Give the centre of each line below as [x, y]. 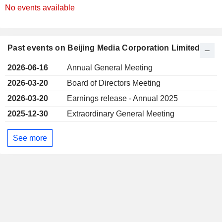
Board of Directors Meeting [114, 83]
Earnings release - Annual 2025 [122, 98]
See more [30, 138]
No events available [40, 8]
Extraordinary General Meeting [121, 114]
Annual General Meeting [110, 68]
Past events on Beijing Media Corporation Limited [104, 48]
